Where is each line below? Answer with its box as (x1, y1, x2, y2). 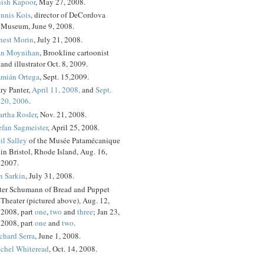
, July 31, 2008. (25, 170, 74, 181)
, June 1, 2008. (35, 230, 81, 241)
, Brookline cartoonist (39, 47, 109, 58)
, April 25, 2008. (48, 121, 100, 133)
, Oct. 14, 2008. (49, 243, 97, 255)
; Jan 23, (93, 206, 120, 217)
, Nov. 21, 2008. (37, 108, 87, 120)
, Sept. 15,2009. (39, 71, 89, 82)
